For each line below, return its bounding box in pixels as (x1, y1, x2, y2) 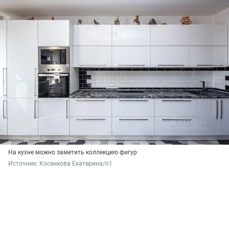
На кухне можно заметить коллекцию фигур (8, 149, 137, 156)
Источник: (8, 160, 39, 168)
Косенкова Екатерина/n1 (39, 160, 112, 168)
